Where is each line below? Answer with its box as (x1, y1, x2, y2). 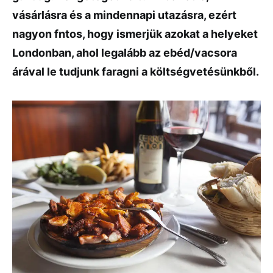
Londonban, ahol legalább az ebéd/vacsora (12, 46, 237, 59)
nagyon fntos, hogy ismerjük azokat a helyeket (12, 27, 258, 40)
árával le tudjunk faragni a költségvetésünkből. (12, 65, 259, 78)
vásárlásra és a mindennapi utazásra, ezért (12, 9, 236, 21)
